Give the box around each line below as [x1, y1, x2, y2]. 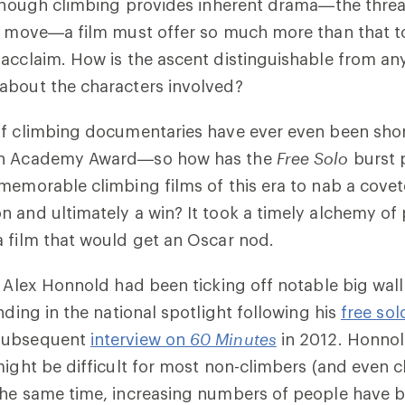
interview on [90, 329, 191, 349]
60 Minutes [190, 329, 277, 349]
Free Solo [276, 148, 349, 168]
